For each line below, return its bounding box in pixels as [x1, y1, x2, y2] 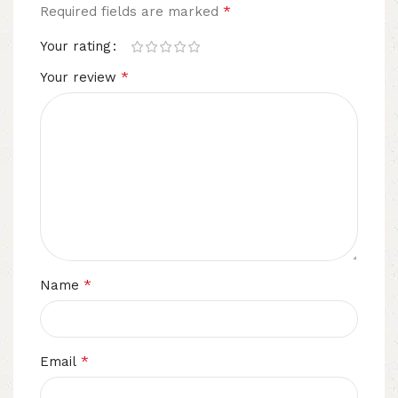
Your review [40, 69, 121, 86]
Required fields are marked [40, 4, 223, 20]
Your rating [40, 38, 111, 55]
